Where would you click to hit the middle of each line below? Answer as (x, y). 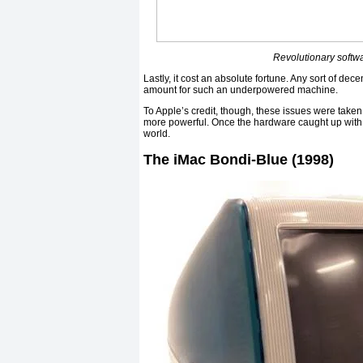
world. (157, 133)
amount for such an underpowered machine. (241, 90)
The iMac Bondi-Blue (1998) (239, 159)
